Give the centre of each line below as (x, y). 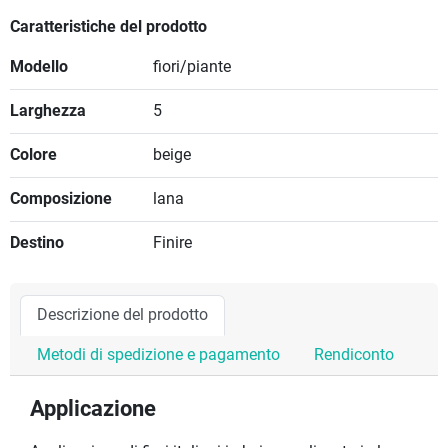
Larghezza (48, 111)
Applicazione (93, 409)
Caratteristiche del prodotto (108, 27)
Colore (33, 155)
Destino (37, 243)
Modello (39, 67)
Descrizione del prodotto (122, 315)
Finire (172, 243)
